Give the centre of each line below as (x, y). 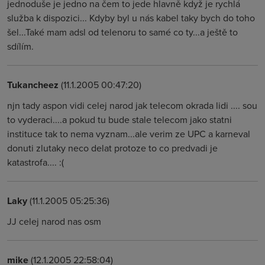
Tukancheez (33, 85)
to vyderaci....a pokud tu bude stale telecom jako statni (119, 119)
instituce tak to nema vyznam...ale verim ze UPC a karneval (129, 134)
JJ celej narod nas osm (54, 221)
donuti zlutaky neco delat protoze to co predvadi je (112, 148)
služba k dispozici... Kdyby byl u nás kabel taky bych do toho (131, 18)
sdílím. (20, 46)
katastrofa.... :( (35, 162)
